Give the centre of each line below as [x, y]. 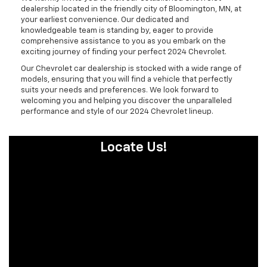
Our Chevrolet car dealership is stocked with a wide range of [131, 69]
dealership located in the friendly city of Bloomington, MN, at [131, 9]
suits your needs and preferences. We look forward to [120, 90]
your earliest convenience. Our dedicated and [105, 20]
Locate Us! [133, 147]
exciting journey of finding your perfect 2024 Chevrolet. [124, 52]
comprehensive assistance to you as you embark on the [123, 41]
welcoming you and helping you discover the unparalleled [126, 101]
